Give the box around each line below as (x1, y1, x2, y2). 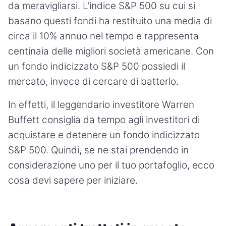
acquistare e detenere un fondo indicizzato (8, 129, 200, 141)
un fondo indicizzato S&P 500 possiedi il (8, 60, 185, 72)
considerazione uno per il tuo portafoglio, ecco (8, 159, 214, 171)
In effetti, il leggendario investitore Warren (8, 98, 194, 110)
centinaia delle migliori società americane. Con (8, 45, 214, 57)
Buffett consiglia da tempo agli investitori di (8, 114, 200, 126)
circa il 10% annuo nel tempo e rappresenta (8, 30, 199, 42)
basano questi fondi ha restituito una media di (8, 15, 212, 27)
